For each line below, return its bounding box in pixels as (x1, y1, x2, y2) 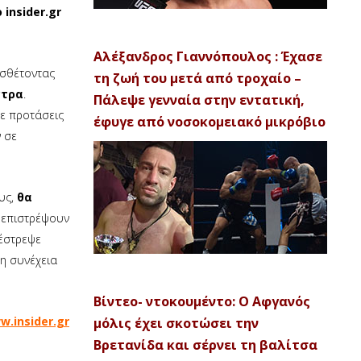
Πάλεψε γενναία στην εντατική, (93, 91, 305, 109)
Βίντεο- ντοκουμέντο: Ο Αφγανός (93, 293, 310, 310)
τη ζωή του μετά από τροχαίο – (93, 69, 301, 87)
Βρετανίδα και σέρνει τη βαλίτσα (93, 336, 317, 354)
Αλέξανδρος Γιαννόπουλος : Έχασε (93, 48, 322, 65)
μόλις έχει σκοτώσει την (93, 314, 259, 332)
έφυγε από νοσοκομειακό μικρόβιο (93, 113, 326, 131)
